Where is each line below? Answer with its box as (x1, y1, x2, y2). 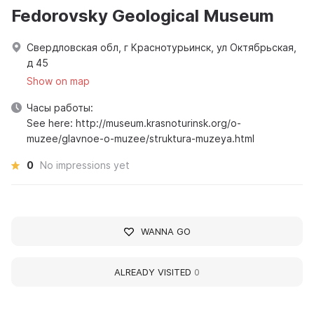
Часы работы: (27, 102, 93, 114)
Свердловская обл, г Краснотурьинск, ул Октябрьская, (27, 41, 296, 54)
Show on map (27, 75, 90, 88)
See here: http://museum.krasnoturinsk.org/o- (27, 117, 241, 130)
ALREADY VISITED (114, 266, 194, 278)
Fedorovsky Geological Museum (11, 6, 274, 27)
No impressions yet (40, 159, 130, 172)
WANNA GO (140, 226, 191, 238)
